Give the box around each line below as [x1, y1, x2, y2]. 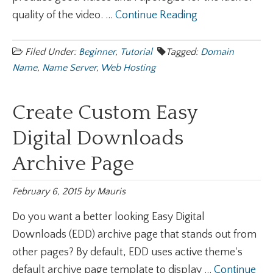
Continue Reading [115, 9, 197, 21]
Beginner [79, 46, 115, 57]
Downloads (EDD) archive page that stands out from [12, 229, 257, 241]
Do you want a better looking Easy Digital [12, 211, 205, 223]
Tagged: [166, 46, 200, 57]
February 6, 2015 [12, 186, 82, 197]
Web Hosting [101, 62, 155, 73]
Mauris [97, 186, 126, 197]
